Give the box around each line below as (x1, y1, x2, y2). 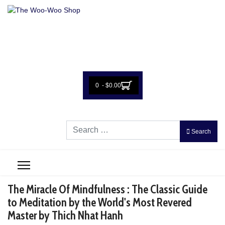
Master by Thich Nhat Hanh (8, 208, 123, 222)
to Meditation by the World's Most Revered (8, 195, 192, 209)
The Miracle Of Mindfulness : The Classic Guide (8, 182, 207, 196)
